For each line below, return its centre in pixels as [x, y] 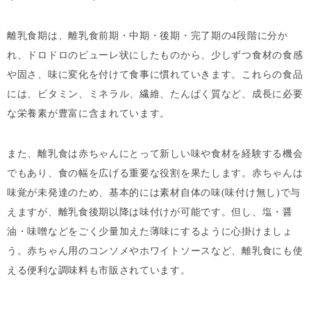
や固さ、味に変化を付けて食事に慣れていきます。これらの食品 [155, 75]
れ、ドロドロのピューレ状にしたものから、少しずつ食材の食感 [155, 55]
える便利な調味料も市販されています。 [99, 270]
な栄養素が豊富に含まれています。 [89, 114]
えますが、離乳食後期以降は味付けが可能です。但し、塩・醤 [150, 212]
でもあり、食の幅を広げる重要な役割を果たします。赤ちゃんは [155, 173]
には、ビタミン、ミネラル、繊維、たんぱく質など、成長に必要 [155, 94]
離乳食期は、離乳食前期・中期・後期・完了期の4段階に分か [148, 36]
